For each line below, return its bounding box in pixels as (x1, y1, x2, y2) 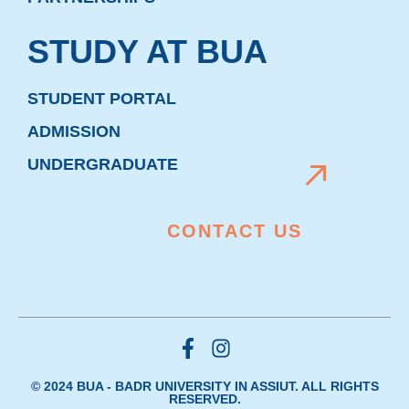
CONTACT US (167, 220, 303, 241)
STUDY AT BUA (27, 34, 267, 71)
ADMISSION (27, 122, 121, 142)
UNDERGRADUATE (27, 155, 178, 174)
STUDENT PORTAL (27, 89, 176, 109)
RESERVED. (168, 391, 241, 406)
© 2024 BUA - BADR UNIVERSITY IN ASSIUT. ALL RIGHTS (30, 378, 379, 393)
